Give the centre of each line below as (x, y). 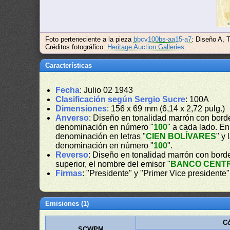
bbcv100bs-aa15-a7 (163, 39)
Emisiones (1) (67, 204)
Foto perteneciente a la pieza (90, 39)
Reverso (72, 155)
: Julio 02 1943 (107, 90)
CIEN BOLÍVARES (181, 136)
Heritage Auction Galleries (146, 47)
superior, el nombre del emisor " (113, 164)
